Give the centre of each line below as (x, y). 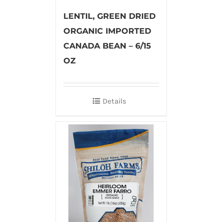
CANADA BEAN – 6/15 (107, 46)
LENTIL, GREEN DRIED (109, 16)
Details (114, 101)
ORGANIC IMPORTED (107, 31)
